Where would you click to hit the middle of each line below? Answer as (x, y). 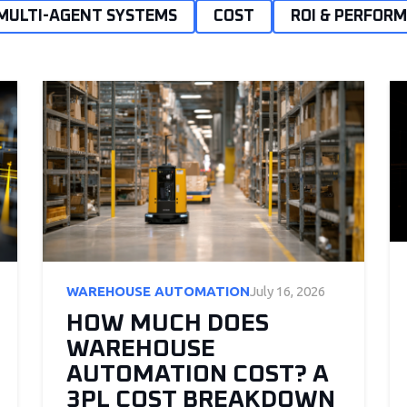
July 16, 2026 (287, 291)
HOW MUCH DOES (167, 323)
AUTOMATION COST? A (197, 374)
